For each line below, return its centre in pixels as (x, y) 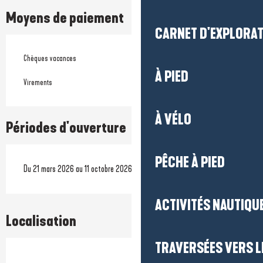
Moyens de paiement (65, 18)
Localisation (41, 222)
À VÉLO (173, 120)
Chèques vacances (50, 59)
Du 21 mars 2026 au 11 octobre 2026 (78, 169)
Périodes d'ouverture (66, 128)
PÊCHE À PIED (190, 163)
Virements (38, 83)
